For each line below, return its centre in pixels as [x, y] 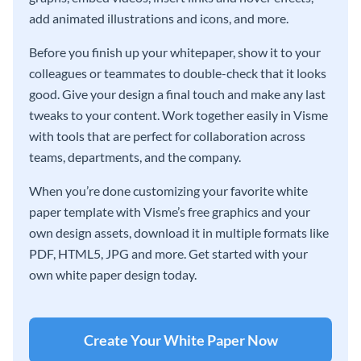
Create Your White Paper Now [180, 340]
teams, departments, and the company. [135, 157]
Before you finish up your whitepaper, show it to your [175, 52]
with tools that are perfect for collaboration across [167, 136]
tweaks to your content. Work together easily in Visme [178, 115]
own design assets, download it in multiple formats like [179, 233]
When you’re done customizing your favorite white [168, 191]
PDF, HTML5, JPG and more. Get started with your [168, 254]
